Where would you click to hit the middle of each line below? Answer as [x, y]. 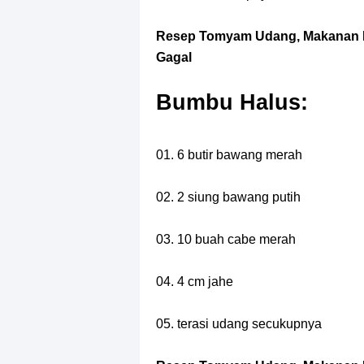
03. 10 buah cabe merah [226, 239]
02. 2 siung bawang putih [228, 197]
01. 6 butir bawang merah [229, 155]
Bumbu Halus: [232, 102]
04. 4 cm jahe [195, 282]
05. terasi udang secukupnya [239, 324]
